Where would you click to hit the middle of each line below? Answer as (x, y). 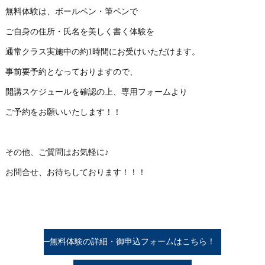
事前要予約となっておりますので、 (71, 72)
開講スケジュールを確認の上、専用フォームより (96, 92)
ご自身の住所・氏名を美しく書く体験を (80, 31)
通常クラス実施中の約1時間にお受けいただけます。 (102, 51)
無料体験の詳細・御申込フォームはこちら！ (132, 241)
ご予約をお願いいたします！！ (63, 112)
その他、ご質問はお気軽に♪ (57, 152)
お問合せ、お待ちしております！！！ (75, 172)
